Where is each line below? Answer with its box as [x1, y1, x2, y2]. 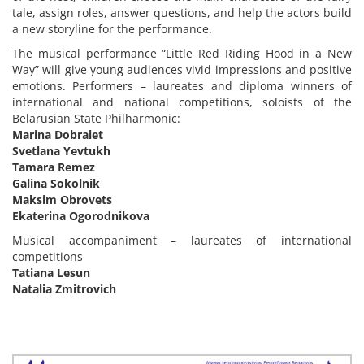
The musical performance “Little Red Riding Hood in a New [12, 45, 352, 61]
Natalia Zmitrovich [12, 281, 116, 297]
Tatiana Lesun [12, 265, 90, 280]
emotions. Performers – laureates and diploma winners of [12, 78, 352, 93]
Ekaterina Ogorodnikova [12, 208, 149, 223]
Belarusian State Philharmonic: [12, 110, 180, 126]
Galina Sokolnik [12, 175, 100, 191]
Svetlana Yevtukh [12, 143, 110, 158]
